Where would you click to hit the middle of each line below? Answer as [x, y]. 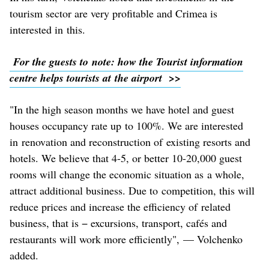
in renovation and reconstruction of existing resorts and [130, 141]
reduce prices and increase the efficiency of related [120, 206]
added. [24, 255]
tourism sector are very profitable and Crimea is [113, 13]
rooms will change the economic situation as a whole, [127, 174]
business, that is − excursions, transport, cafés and [118, 222]
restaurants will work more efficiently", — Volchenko [126, 239]
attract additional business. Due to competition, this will [132, 190]
